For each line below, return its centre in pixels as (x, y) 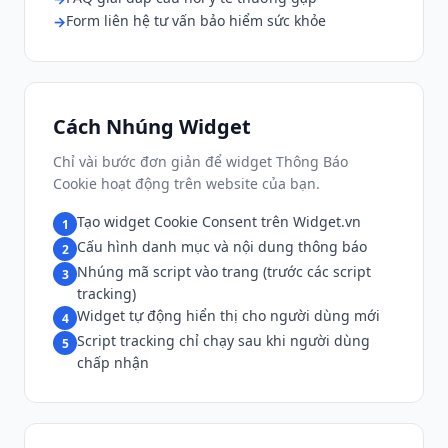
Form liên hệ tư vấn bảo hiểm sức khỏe (196, 20)
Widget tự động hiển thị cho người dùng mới (228, 315)
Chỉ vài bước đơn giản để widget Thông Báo (200, 161)
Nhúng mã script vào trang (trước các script (224, 271)
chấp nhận (113, 362)
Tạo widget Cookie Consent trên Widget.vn (219, 221)
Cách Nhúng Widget (152, 126)
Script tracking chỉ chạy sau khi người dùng (223, 340)
